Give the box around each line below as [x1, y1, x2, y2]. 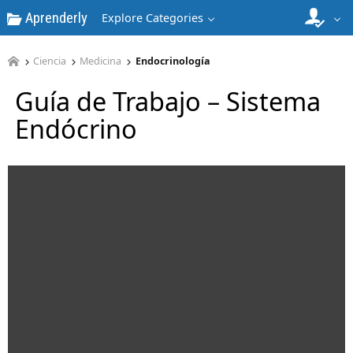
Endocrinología [135, 54, 210, 69]
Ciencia [32, 54, 66, 69]
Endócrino [15, 110, 137, 146]
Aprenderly [22, 9, 87, 27]
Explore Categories [102, 10, 203, 25]
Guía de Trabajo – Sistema [15, 83, 321, 118]
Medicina [80, 54, 122, 69]
